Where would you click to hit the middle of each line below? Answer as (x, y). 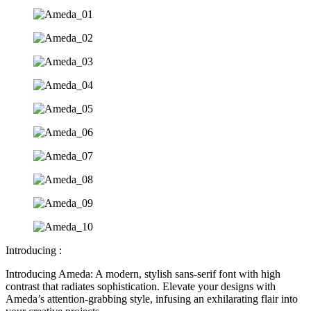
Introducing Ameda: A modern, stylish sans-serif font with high (143, 274)
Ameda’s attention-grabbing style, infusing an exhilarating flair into (152, 299)
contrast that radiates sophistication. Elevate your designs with (141, 286)
